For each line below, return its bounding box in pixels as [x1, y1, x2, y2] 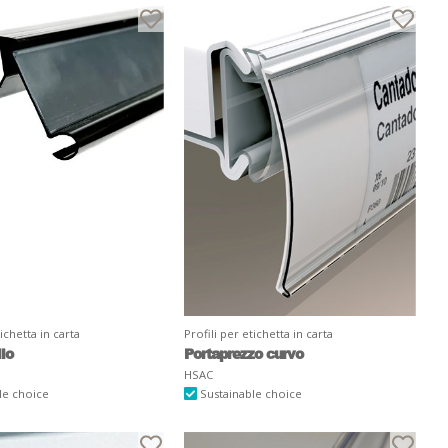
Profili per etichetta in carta [183, 325, 333, 341]
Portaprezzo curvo [183, 342, 303, 363]
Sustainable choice [196, 385, 302, 401]
